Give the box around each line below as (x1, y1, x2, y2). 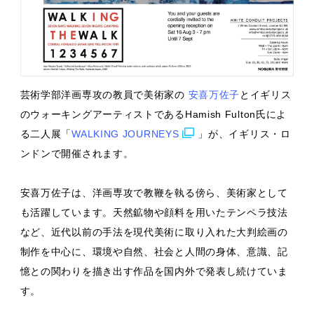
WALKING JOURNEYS (71, 128, 179, 139)
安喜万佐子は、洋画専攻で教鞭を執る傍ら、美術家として (20, 186, 288, 198)
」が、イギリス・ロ (198, 128, 291, 139)
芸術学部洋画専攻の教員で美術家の (20, 88, 189, 100)
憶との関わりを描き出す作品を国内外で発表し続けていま (20, 265, 288, 277)
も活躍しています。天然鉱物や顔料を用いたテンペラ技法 (20, 206, 288, 218)
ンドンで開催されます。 (20, 147, 134, 159)
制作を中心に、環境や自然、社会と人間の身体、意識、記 (20, 245, 288, 257)
